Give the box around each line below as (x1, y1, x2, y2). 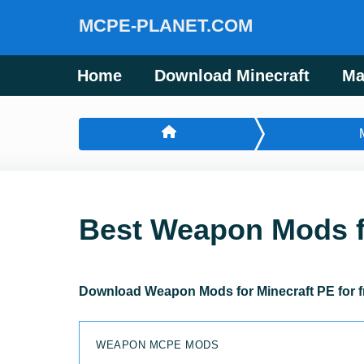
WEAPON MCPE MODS (96, 339, 219, 351)
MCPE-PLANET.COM (79, 15, 253, 36)
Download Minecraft (154, 67, 310, 84)
